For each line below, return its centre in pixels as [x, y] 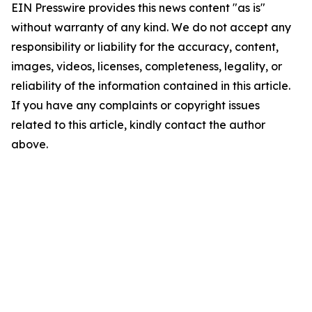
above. [30, 144]
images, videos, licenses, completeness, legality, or [147, 66]
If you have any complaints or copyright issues [135, 105]
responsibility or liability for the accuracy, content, [145, 47]
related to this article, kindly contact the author [138, 125]
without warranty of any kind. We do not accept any [151, 27]
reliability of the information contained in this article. [151, 86]
